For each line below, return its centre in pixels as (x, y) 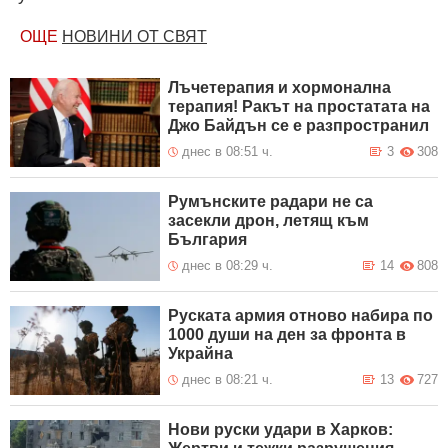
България (208, 240)
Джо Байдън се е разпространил (299, 126)
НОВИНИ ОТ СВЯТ (134, 37)
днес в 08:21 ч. (228, 380)
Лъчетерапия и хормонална (280, 88)
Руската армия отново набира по (301, 316)
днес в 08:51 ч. (228, 152)
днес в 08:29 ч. (228, 266)
